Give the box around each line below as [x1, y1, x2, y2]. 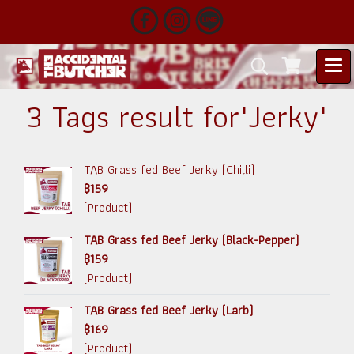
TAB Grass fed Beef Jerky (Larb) [84, 300, 253, 320]
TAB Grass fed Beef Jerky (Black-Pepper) [84, 230, 299, 250]
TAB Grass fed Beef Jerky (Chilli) [84, 160, 254, 179]
